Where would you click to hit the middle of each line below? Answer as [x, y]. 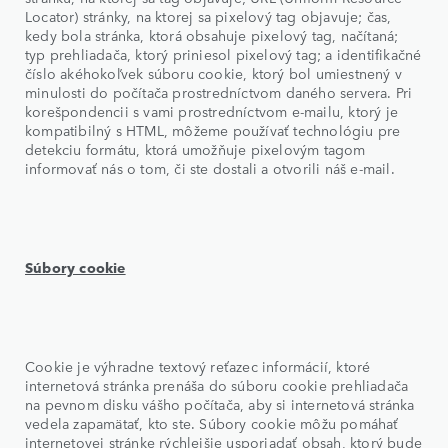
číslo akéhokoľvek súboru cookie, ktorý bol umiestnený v [214, 72]
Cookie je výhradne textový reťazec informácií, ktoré [198, 365]
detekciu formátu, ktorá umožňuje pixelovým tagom [195, 148]
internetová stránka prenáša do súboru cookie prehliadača [217, 384]
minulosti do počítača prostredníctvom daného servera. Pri [219, 91]
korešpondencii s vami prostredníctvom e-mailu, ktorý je [212, 110]
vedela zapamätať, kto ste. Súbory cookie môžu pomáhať [212, 422]
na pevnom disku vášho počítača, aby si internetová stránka [220, 403]
